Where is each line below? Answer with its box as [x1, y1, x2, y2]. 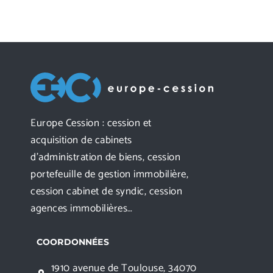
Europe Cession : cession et [30, 114, 152, 132]
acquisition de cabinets [30, 131, 132, 149]
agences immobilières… [30, 199, 133, 217]
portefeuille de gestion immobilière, [30, 165, 188, 183]
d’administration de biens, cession [30, 148, 180, 166]
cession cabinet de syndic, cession [30, 182, 182, 200]
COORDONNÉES [37, 236, 109, 247]
